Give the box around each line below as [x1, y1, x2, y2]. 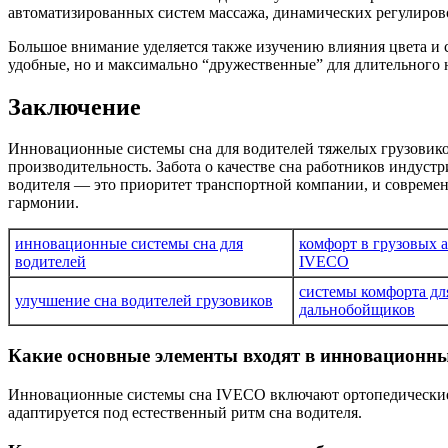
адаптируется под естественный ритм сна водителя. [8, 403, 362, 421]
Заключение [8, 93, 141, 120]
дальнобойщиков [299, 301, 415, 319]
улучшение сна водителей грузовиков [15, 292, 273, 310]
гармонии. [8, 194, 79, 212]
